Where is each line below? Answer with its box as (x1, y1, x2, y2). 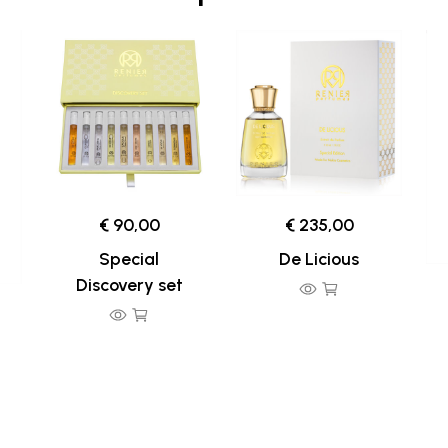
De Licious (279, 248, 359, 269)
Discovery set (75, 274, 183, 295)
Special (99, 248, 159, 269)
